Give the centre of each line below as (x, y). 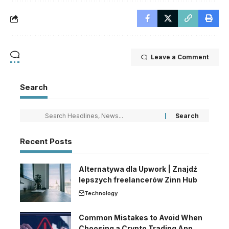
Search (34, 87)
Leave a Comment (180, 57)
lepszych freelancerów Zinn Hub (138, 180)
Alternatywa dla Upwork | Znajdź (138, 169)
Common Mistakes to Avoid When (141, 218)
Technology (101, 193)
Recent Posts (46, 142)
